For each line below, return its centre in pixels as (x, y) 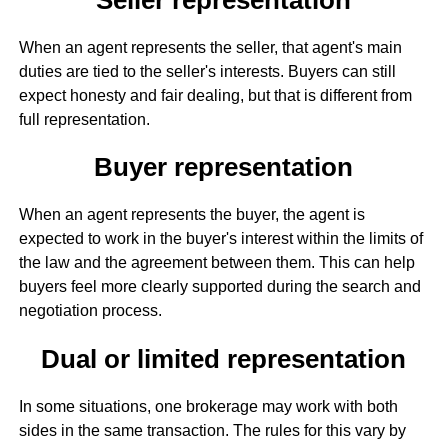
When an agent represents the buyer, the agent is (191, 215)
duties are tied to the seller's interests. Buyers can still (207, 71)
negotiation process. (90, 311)
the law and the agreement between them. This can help (216, 263)
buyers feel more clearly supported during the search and (219, 287)
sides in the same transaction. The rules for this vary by (212, 430)
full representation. (84, 119)
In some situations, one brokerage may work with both (208, 406)
